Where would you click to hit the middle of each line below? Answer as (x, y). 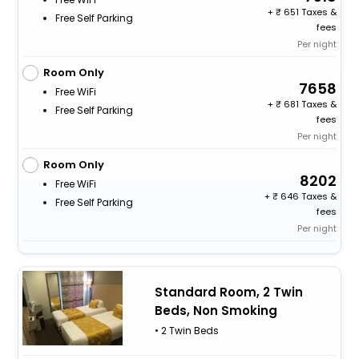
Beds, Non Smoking (216, 311)
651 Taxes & (309, 12)
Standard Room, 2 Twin (228, 292)
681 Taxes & (309, 104)
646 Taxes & (308, 196)
